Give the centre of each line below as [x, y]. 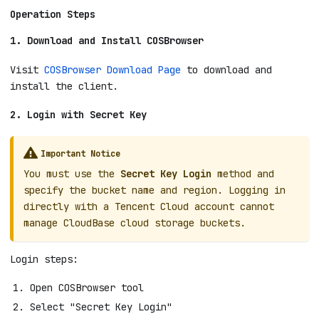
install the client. [64, 86]
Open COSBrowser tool [87, 288]
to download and [226, 69]
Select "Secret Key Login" [101, 307]
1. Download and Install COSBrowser [107, 41]
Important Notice [81, 153]
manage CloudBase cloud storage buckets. [135, 223]
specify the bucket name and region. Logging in [155, 190]
